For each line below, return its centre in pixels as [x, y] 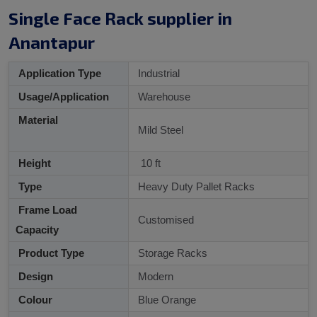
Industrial [157, 73]
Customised [165, 219]
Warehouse [163, 96]
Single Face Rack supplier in [120, 18]
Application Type [58, 73]
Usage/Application [62, 96]
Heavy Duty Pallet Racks [195, 186]
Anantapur [52, 42]
